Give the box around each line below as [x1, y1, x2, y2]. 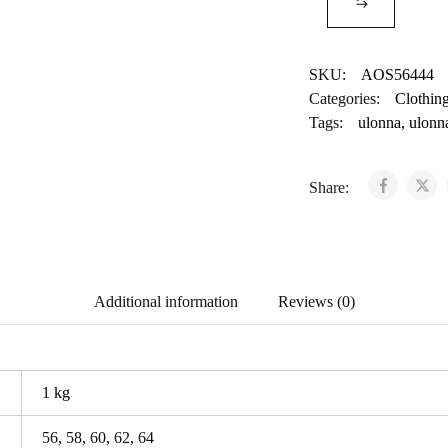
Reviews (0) [277, 293, 355, 310]
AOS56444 [360, 66, 434, 83]
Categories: [308, 90, 380, 107]
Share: [308, 179, 353, 196]
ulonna [357, 114, 401, 131]
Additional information [93, 293, 238, 310]
